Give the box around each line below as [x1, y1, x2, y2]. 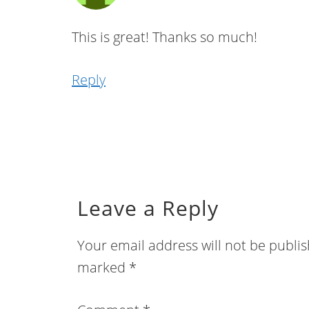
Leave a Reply [77, 194, 219, 222]
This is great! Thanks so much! [72, 28, 257, 46]
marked [77, 258, 129, 277]
